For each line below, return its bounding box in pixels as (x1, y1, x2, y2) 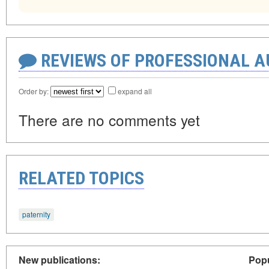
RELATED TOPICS (19, 168, 144, 189)
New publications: (19, 252, 100, 267)
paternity (22, 209, 50, 220)
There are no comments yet (19, 109, 200, 131)
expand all (118, 86, 152, 97)
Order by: (19, 86, 50, 97)
